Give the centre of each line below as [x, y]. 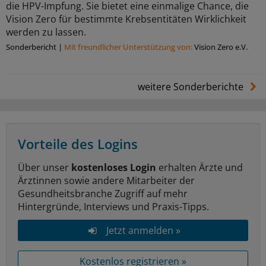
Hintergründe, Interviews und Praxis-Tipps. [113, 207]
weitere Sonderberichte [191, 87]
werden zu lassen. [46, 32]
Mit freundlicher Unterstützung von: [129, 47]
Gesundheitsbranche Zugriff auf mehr [103, 194]
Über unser [45, 168]
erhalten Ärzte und [199, 168]
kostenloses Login [114, 168]
